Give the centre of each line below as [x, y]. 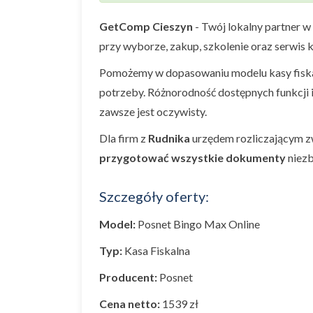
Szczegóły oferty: [154, 196]
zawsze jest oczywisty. [153, 111]
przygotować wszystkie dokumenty [192, 158]
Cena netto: [130, 304]
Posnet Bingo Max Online [199, 224]
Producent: [128, 277]
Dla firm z [124, 138]
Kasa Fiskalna [156, 250]
